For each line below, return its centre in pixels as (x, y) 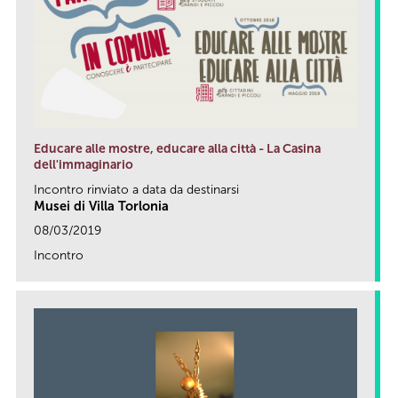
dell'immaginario (84, 165)
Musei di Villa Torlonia (101, 207)
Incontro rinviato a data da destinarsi (136, 190)
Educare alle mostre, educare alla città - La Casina (177, 149)
